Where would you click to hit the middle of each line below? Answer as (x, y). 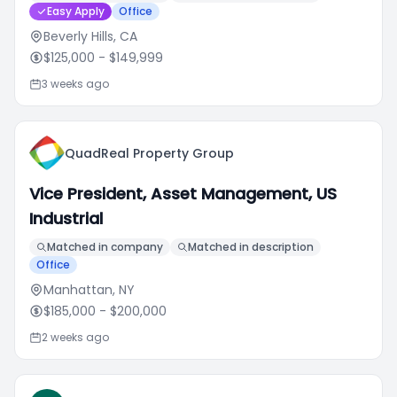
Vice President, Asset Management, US (183, 194)
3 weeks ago (75, 84)
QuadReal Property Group (149, 153)
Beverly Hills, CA (90, 36)
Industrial (66, 218)
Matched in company (105, 247)
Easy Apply (76, 11)
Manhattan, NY (89, 290)
